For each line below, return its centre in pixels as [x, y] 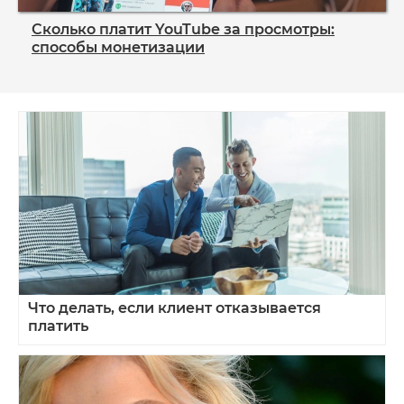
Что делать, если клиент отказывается [174, 308]
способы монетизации [118, 47]
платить [58, 326]
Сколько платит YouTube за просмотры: [183, 29]
